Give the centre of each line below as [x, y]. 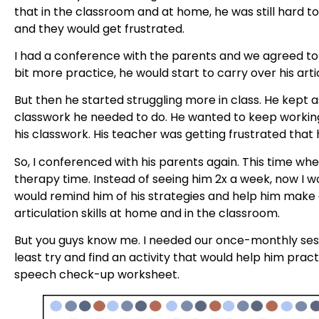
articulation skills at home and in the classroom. [147, 213]
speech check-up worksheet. [97, 275]
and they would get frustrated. [99, 28]
